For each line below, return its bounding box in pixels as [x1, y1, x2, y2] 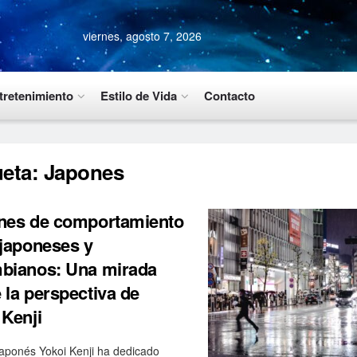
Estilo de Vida [100, 87, 177, 104]
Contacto [204, 87, 255, 104]
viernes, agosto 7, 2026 [82, 28, 202, 44]
